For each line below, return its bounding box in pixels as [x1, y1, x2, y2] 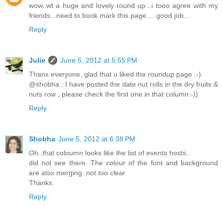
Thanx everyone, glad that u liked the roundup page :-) [29, 70, 201, 79]
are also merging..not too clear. [29, 169, 127, 177]
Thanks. [29, 179, 54, 187]
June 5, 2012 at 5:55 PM [60, 56, 137, 65]
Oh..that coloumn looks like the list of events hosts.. [29, 149, 190, 157]
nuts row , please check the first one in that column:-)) [29, 90, 198, 99]
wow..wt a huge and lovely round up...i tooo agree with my [29, 1, 218, 10]
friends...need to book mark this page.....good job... [29, 11, 190, 20]
